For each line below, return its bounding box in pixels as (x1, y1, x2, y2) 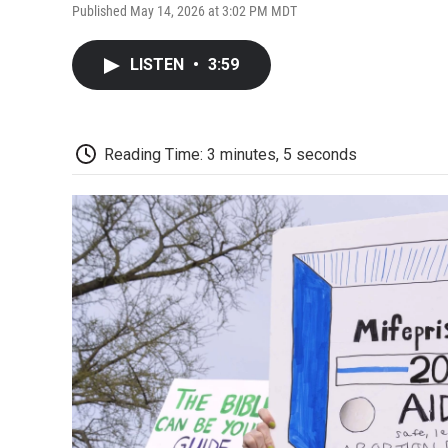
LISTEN (130, 54, 188, 74)
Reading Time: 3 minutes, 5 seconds (104, 144, 357, 164)
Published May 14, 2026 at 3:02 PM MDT (72, 2, 297, 19)
